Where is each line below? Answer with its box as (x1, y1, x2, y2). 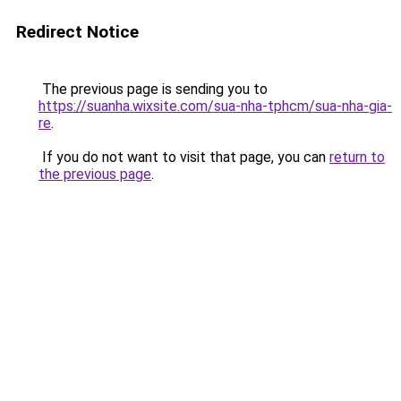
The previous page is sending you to (38, 81, 268, 98)
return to (329, 149, 385, 166)
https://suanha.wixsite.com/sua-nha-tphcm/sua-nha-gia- (38, 98, 392, 115)
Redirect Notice (16, 21, 139, 42)
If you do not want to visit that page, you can (38, 149, 329, 166)
